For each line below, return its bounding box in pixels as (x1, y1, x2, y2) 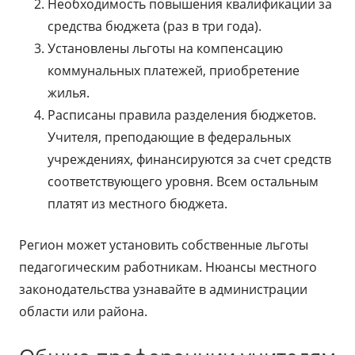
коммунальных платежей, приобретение (48, 62, 300, 79)
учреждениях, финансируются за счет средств (48, 151, 331, 168)
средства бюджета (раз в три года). (48, 17, 261, 35)
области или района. (19, 303, 147, 320)
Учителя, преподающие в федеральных (48, 128, 291, 146)
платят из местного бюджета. (48, 195, 227, 212)
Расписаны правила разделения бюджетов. (48, 106, 316, 124)
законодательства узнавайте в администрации (19, 281, 307, 298)
